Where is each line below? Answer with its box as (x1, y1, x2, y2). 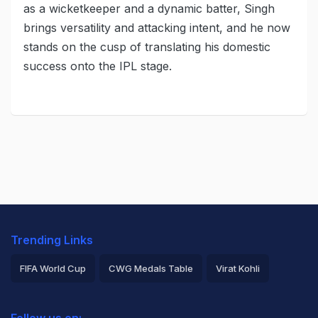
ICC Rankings (215, 291, 274, 303)
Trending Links (11, 233, 93, 248)
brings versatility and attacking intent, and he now (23, 21, 290, 35)
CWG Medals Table (109, 263, 193, 275)
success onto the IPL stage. (23, 59, 172, 74)
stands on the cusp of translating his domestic (23, 40, 270, 55)
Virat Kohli (216, 263, 260, 275)
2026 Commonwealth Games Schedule (20, 291, 192, 303)
